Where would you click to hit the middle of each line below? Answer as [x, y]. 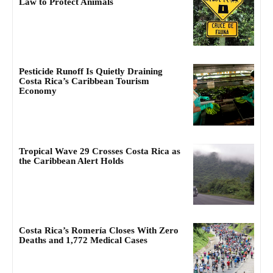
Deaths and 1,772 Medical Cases [83, 240]
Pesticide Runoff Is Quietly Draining [91, 72]
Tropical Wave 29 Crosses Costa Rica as [100, 151]
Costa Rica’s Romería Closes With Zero [99, 231]
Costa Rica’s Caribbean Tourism [84, 81]
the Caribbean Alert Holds [71, 161]
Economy [38, 91]
